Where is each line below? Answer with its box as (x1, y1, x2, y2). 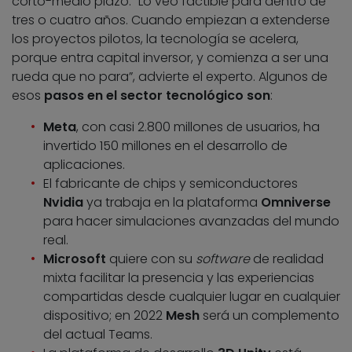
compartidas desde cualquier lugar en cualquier (43, 287, 340, 306)
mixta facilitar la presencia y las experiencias (43, 268, 314, 287)
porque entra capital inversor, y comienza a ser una (12, 48, 328, 67)
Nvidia (43, 192, 83, 211)
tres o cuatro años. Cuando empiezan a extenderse (12, 10, 330, 29)
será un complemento (200, 306, 339, 324)
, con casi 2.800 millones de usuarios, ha (76, 117, 320, 136)
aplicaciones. (43, 155, 125, 174)
